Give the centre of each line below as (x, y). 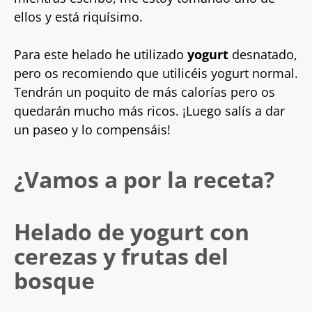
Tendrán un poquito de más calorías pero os (145, 92)
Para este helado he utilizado (101, 54)
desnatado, (263, 54)
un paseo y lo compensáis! (92, 130)
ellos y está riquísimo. (78, 17)
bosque (54, 280)
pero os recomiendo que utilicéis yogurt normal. (156, 73)
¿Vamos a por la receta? (144, 179)
